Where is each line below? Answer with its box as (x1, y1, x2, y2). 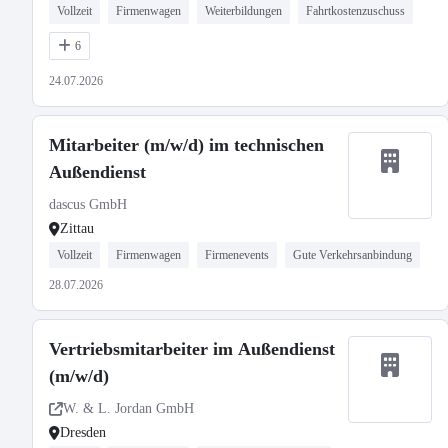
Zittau (60, 221, 94, 236)
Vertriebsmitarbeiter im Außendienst (49, 339, 335, 359)
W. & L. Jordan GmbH (63, 401, 194, 416)
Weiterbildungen (205, 4, 282, 18)
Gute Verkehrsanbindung (293, 248, 412, 262)
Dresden (60, 425, 106, 440)
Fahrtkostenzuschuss (306, 4, 405, 18)
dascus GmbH (49, 197, 127, 212)
